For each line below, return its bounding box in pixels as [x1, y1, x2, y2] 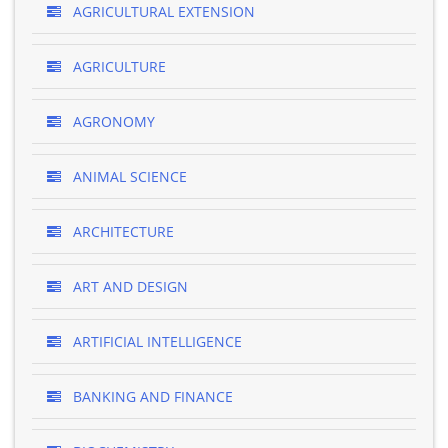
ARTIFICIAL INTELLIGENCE [69, 332, 242, 351]
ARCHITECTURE [69, 222, 174, 241]
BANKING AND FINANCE [69, 387, 233, 406]
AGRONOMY [69, 112, 155, 131]
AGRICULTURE [69, 57, 166, 76]
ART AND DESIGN [69, 277, 188, 296]
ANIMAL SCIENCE [69, 167, 187, 186]
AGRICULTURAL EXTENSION [69, 2, 255, 21]
